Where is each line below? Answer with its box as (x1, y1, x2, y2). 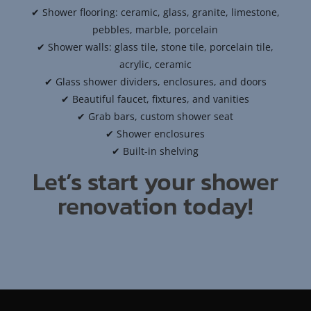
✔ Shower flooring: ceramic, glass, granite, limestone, (31, 6, 280, 19)
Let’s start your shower (32, 163, 278, 201)
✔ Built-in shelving (112, 144, 199, 158)
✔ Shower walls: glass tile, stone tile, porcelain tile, (37, 40, 274, 54)
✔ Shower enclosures (106, 127, 205, 141)
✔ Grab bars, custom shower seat (77, 110, 234, 124)
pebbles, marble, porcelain (92, 23, 219, 37)
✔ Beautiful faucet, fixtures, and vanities (61, 92, 250, 106)
